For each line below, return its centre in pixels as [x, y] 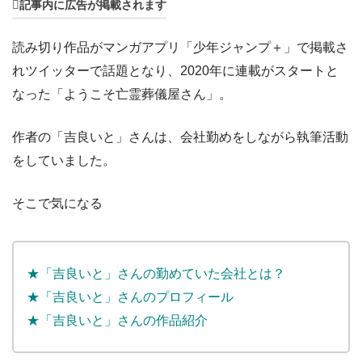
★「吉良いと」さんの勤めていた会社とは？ [156, 274]
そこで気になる [57, 203]
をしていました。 [64, 160]
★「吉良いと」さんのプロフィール [130, 297]
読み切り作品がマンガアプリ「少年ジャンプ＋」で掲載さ [180, 47]
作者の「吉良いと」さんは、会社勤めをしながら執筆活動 [180, 137]
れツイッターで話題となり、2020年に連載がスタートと [175, 71]
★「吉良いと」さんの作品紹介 [117, 320]
